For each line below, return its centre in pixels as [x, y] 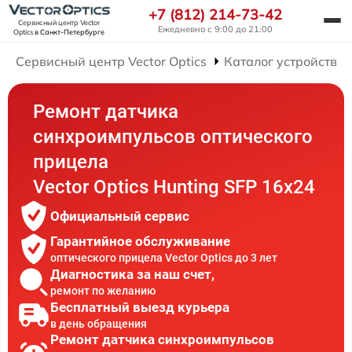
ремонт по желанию [103, 290]
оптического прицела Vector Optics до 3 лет [164, 257]
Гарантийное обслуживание [140, 241]
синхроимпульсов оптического [173, 137]
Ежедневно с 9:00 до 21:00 [215, 29]
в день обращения [99, 323]
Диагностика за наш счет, [132, 274]
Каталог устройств [281, 62]
